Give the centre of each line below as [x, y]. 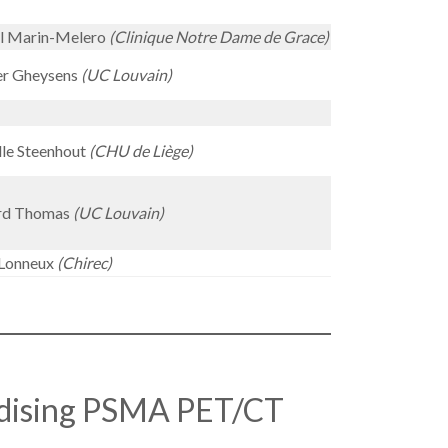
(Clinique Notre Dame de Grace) [219, 36]
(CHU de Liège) [139, 150]
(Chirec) [84, 262]
